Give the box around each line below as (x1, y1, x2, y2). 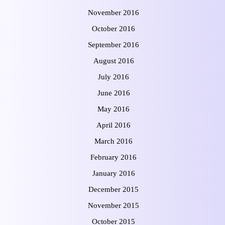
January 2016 (92, 169, 135, 178)
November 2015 (88, 201, 139, 210)
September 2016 (88, 41, 139, 49)
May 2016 (97, 105, 130, 114)
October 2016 (92, 25, 135, 33)
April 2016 (96, 121, 131, 130)
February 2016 (90, 153, 137, 162)
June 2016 (97, 89, 130, 97)
